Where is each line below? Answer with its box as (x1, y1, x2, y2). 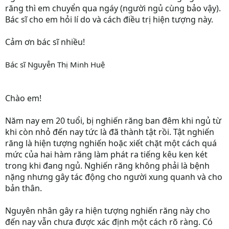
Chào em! (5, 93, 41, 104)
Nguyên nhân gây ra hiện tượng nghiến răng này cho (5, 205, 210, 216)
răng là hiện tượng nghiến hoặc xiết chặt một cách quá (5, 138, 217, 149)
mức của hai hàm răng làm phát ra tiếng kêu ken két (5, 149, 208, 160)
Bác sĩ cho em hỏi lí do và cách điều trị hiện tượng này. (5, 14, 213, 25)
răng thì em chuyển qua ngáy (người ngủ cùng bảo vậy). (5, 3, 221, 14)
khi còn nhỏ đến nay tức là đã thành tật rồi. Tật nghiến (5, 126, 214, 138)
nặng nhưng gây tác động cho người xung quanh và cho (5, 171, 222, 182)
